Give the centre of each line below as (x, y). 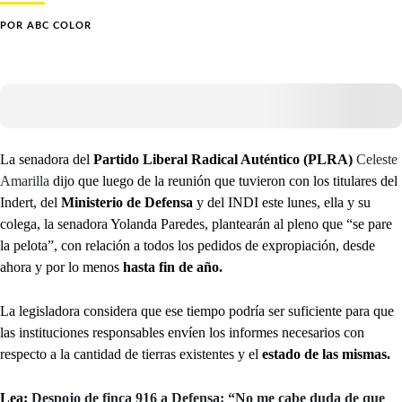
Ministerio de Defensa (127, 202)
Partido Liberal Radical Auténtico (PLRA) (223, 159)
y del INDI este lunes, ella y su (282, 202)
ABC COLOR (59, 25)
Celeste (377, 159)
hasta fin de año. (171, 267)
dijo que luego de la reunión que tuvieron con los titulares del (223, 180)
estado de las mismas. (326, 354)
